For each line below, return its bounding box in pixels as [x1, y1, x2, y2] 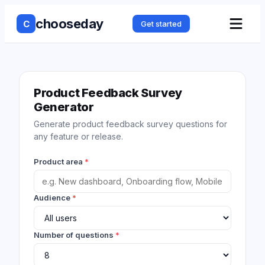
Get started [140, 19, 182, 28]
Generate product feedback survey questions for [34, 119, 227, 129]
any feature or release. [34, 131, 123, 141]
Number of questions [34, 230, 114, 240]
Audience [34, 193, 70, 202]
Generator [34, 100, 94, 114]
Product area [34, 157, 83, 166]
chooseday [35, 16, 104, 31]
